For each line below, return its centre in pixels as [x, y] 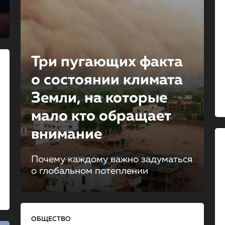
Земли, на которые [99, 98]
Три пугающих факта [107, 62]
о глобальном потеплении [89, 171]
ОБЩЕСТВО [51, 219]
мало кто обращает [101, 117]
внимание [66, 135]
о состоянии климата [107, 80]
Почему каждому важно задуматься [111, 159]
